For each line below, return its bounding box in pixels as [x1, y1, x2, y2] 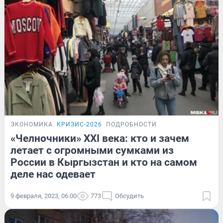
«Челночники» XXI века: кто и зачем [10, 132, 189, 144]
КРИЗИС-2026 [57, 120, 102, 128]
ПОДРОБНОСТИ [106, 120, 157, 128]
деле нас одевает [10, 168, 96, 180]
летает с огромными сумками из [10, 144, 174, 156]
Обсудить [115, 192, 144, 200]
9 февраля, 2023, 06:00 [10, 192, 77, 200]
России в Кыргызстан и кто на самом [10, 156, 197, 168]
